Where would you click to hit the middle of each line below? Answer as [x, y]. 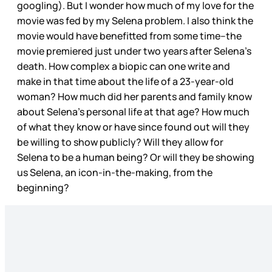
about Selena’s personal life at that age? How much [133, 111]
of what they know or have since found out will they [133, 127]
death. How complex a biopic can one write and [124, 66]
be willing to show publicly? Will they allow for [120, 142]
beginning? [43, 187]
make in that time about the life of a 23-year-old [125, 81]
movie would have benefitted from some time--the [129, 36]
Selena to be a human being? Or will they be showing [136, 157]
